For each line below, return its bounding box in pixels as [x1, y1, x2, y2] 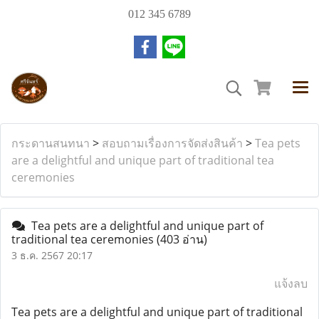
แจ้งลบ [274, 276, 308, 291]
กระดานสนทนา [11, 135, 90, 151]
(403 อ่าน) [157, 231, 207, 247]
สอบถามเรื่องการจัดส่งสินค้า [102, 135, 243, 151]
